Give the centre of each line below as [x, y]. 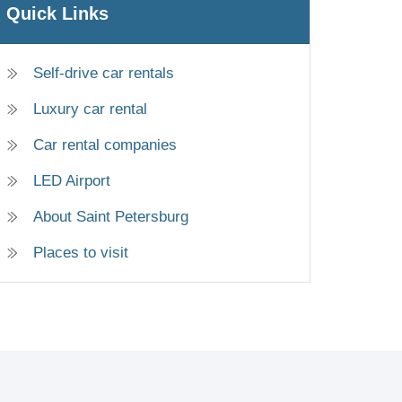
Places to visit [81, 253]
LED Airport [72, 181]
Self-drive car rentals [104, 74]
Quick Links [57, 14]
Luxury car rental [90, 109]
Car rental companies [105, 145]
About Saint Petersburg [111, 217]
